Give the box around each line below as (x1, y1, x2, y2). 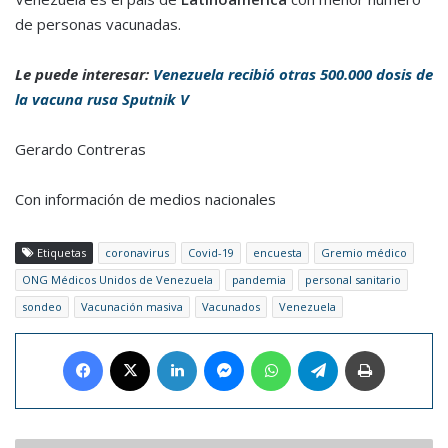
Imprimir (384, 341, 433, 360)
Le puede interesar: (15, 64, 153, 85)
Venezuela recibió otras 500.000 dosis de (153, 64, 433, 85)
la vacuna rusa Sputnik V (15, 89, 189, 110)
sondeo (22, 299, 62, 315)
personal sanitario (305, 272, 401, 288)
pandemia (232, 272, 286, 288)
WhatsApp (290, 341, 353, 360)
